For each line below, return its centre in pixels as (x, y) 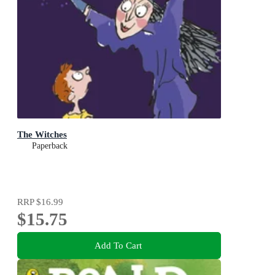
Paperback (50, 146)
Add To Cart (118, 245)
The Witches (42, 134)
